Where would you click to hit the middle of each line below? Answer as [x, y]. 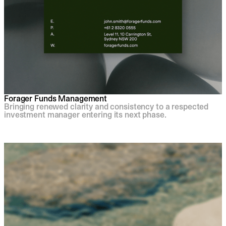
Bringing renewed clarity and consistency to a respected [106, 107]
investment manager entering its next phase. [85, 115]
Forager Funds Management [55, 99]
